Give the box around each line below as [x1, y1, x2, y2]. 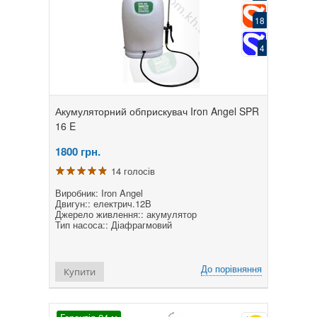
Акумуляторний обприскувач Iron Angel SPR [55, 103, 259, 118]
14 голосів [111, 163, 155, 178]
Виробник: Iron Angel [55, 185, 143, 200]
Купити [64, 265, 96, 278]
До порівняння [201, 261, 262, 275]
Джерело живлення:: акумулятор [55, 207, 197, 221]
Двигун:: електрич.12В [55, 196, 151, 210]
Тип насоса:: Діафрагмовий [55, 217, 172, 231]
